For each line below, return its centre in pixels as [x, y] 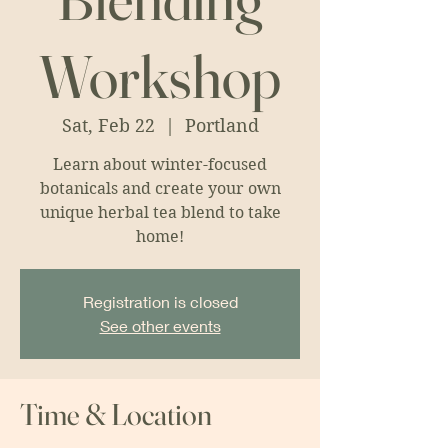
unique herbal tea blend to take [160, 212]
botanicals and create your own [160, 188]
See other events [160, 325]
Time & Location [116, 414]
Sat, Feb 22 [108, 125]
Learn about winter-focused [160, 164]
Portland [221, 125]
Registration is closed [160, 301]
